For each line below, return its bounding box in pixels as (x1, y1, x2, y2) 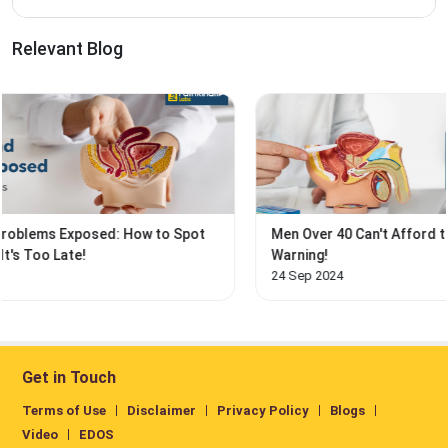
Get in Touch (22, 367, 116, 387)
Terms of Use (22, 402, 106, 418)
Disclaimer (127, 402, 196, 418)
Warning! (67, 246, 125, 263)
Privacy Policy (217, 402, 309, 418)
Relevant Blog (12, 37, 123, 59)
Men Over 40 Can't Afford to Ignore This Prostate (67, 225, 392, 242)
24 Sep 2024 (67, 267, 140, 283)
